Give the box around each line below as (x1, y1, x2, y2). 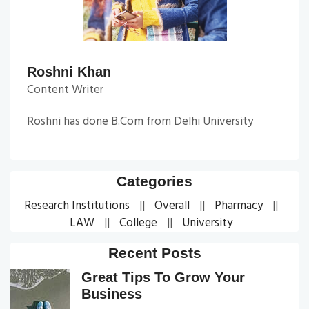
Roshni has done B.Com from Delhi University (27, 112, 253, 131)
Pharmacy (215, 196, 263, 215)
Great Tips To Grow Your (81, 269, 245, 285)
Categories (117, 172, 192, 189)
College (119, 213, 157, 232)
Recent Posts (108, 244, 201, 261)
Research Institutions (24, 196, 130, 215)
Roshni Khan (27, 63, 111, 79)
